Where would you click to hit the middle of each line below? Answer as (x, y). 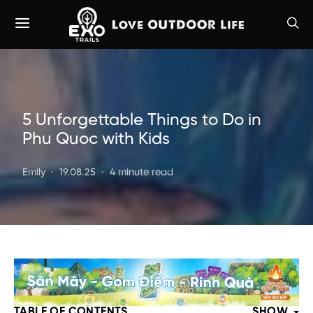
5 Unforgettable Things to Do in (142, 121)
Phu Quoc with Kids (96, 139)
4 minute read (141, 173)
